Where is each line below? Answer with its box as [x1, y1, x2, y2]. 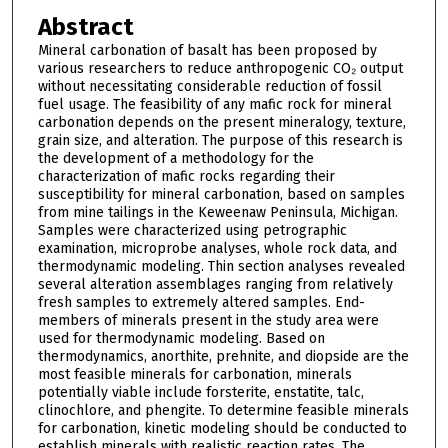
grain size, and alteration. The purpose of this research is [37, 131, 403, 149]
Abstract [37, 12, 134, 41]
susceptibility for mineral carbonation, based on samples [37, 185, 405, 203]
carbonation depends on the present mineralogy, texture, [37, 113, 406, 131]
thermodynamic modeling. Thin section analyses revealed [37, 257, 405, 275]
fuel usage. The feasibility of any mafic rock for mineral [37, 95, 392, 113]
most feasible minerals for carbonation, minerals [37, 365, 352, 383]
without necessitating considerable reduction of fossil [37, 77, 382, 95]
